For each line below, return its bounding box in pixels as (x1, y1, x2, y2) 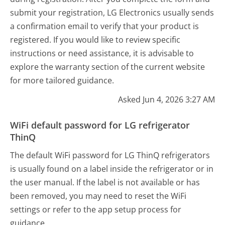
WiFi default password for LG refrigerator (10, 119, 190, 132)
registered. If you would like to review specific (10, 34, 181, 46)
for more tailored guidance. (10, 75, 115, 86)
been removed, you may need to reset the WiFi (10, 190, 187, 201)
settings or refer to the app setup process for (10, 203, 182, 215)
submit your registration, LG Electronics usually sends (10, 7, 214, 19)
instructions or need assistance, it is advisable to (10, 48, 194, 59)
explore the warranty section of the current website (10, 61, 205, 73)
